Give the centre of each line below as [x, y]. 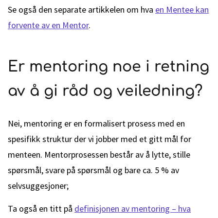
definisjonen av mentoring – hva [133, 209]
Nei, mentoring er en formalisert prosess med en [96, 123]
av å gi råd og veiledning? [105, 91]
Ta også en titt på [41, 209]
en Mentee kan [182, 9]
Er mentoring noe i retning [109, 67]
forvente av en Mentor [48, 25]
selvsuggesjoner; [38, 186]
